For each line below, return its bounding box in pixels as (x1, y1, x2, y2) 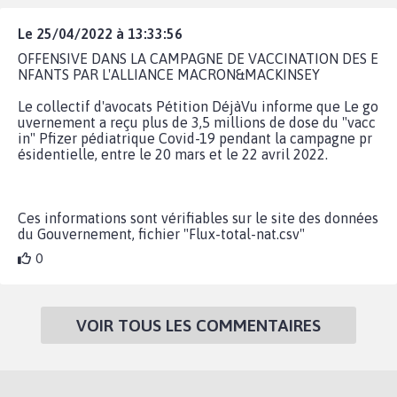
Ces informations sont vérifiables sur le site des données (18, 209, 378, 226)
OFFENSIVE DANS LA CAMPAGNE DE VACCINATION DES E (18, 50, 378, 66)
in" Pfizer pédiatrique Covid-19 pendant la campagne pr (18, 129, 372, 146)
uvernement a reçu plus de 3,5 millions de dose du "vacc (18, 113, 376, 130)
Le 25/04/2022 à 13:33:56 (18, 25, 183, 42)
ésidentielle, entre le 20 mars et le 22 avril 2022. (18, 145, 328, 162)
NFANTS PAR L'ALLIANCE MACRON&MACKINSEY (18, 66, 320, 82)
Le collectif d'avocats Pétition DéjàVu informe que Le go (18, 97, 378, 114)
